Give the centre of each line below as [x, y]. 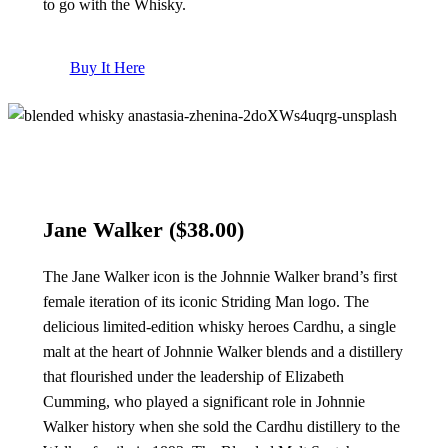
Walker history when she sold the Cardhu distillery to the [221, 426]
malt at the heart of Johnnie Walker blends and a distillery [222, 351]
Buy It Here [107, 68]
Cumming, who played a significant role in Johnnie [203, 401]
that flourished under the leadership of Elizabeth [193, 376]
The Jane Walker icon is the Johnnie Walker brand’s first [219, 276]
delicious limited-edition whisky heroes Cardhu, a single [219, 326]
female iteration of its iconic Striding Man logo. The [205, 301]
